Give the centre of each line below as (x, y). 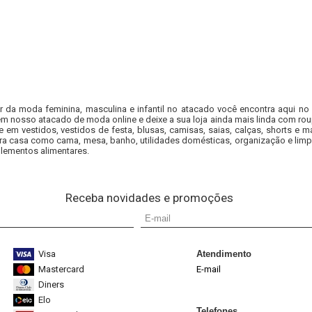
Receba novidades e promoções (149, 198)
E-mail (209, 269)
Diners (51, 284)
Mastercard (61, 269)
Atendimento (224, 254)
